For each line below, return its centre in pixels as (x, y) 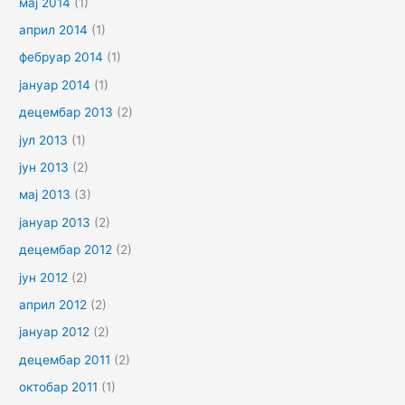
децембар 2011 (65, 359)
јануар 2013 (55, 222)
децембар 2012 (66, 250)
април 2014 (54, 29)
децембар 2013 (66, 113)
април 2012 (53, 305)
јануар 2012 (55, 332)
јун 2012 (44, 277)
